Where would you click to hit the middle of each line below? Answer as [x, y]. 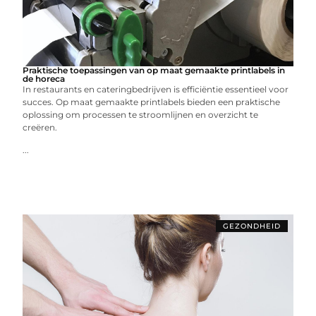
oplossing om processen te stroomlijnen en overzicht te [141, 115]
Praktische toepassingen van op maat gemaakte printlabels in [154, 70]
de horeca [44, 79]
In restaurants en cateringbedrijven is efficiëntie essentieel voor [156, 89]
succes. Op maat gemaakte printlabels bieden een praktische [152, 102]
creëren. [40, 127]
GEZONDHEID [251, 226]
